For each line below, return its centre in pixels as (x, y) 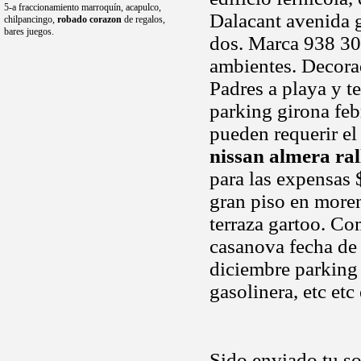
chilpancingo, (31, 19)
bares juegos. (29, 31)
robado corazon (89, 19)
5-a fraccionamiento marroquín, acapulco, (83, 7)
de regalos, (143, 19)
